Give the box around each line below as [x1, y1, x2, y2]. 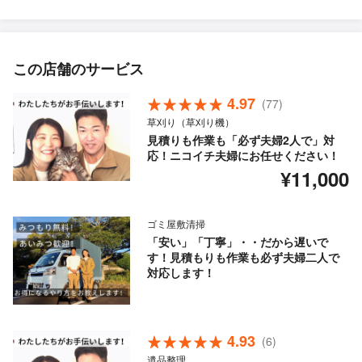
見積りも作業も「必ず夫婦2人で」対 [146, 132, 335, 149]
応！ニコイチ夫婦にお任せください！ [146, 147, 339, 164]
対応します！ [146, 264, 215, 281]
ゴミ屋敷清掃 [146, 217, 205, 231]
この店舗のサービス [13, 58, 144, 80]
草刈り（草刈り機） [146, 115, 234, 129]
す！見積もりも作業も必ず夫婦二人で [146, 249, 339, 266]
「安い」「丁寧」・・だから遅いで [146, 234, 328, 250]
